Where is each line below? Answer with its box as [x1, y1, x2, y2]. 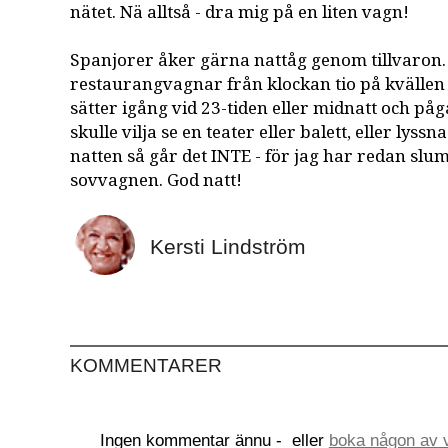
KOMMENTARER [70, 354, 223, 376]
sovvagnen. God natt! [70, 167, 243, 193]
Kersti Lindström [150, 234, 307, 258]
